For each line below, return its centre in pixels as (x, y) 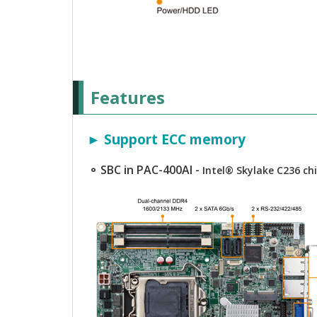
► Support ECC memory (166, 139)
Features (128, 97)
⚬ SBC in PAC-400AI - (145, 170)
